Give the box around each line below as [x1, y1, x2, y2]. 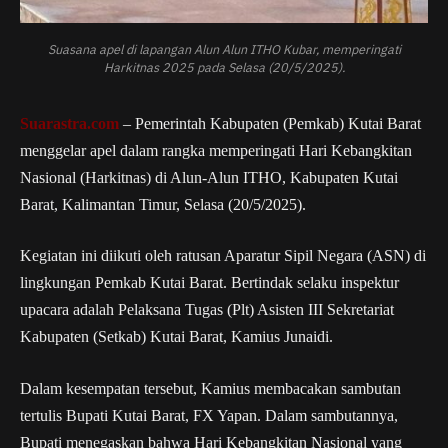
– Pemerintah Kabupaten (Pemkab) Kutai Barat [119, 114, 421, 132]
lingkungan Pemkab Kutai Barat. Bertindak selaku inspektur [20, 274, 399, 292]
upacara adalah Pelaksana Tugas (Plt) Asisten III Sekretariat [20, 301, 394, 319]
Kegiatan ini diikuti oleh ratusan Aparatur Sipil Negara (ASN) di [20, 247, 426, 265]
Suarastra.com [20, 114, 119, 132]
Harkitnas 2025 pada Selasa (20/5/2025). [103, 58, 345, 75]
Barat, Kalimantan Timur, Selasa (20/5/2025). [20, 195, 306, 213]
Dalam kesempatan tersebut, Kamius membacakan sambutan [20, 379, 401, 397]
